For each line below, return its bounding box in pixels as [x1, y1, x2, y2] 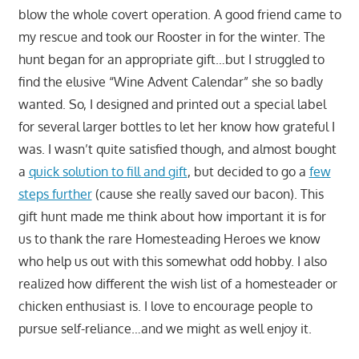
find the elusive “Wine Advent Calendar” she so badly [18, 73, 323, 90]
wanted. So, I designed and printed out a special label [18, 95, 326, 112]
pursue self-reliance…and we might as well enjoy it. [18, 320, 312, 337]
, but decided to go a [187, 163, 309, 179]
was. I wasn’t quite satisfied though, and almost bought [18, 140, 337, 157]
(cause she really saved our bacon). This [91, 185, 324, 202]
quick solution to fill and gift [28, 163, 188, 179]
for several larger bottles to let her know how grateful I [18, 118, 335, 135]
